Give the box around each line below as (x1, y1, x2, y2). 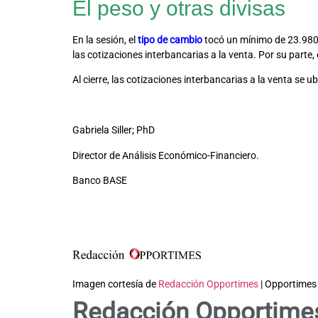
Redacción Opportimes (158, 278, 258, 290)
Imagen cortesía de (72, 278, 158, 290)
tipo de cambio (138, 33, 202, 45)
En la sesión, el (72, 33, 138, 45)
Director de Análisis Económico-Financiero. (72, 149, 259, 161)
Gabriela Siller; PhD (72, 124, 155, 136)
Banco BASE (72, 174, 127, 186)
